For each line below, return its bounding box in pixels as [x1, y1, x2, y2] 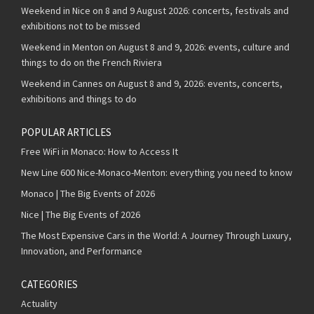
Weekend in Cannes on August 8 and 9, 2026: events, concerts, [21, 76, 282, 90]
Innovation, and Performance [21, 244, 142, 257]
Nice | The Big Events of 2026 [21, 207, 140, 221]
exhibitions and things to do [21, 92, 137, 105]
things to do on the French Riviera [21, 55, 162, 69]
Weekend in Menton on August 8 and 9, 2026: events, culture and [21, 40, 289, 53]
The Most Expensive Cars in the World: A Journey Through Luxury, [21, 228, 292, 242]
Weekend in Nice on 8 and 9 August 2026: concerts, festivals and [21, 4, 289, 17]
